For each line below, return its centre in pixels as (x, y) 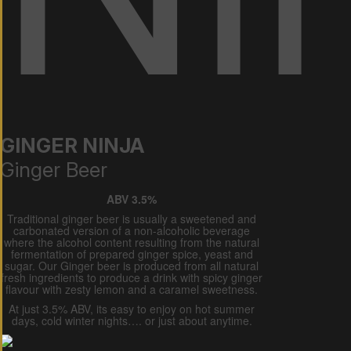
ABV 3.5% (132, 199)
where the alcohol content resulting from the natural (132, 242)
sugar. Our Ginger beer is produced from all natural (132, 266)
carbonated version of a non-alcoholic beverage (132, 231)
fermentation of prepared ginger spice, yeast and (132, 254)
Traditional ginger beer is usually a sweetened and (132, 219)
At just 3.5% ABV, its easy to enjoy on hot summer (132, 309)
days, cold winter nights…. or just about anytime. (132, 321)
